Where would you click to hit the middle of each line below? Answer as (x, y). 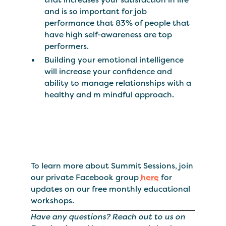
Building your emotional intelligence (114, 60)
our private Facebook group (86, 177)
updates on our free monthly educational (110, 189)
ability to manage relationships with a (118, 83)
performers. (67, 46)
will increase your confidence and (108, 72)
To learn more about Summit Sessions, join (112, 165)
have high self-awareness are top (108, 35)
